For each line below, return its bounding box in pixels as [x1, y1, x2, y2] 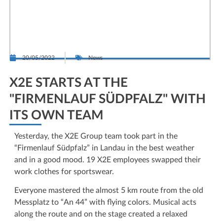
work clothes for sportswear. [14, 168, 114, 176]
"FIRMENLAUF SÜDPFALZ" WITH [9, 93, 206, 106]
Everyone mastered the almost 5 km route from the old [14, 186, 203, 195]
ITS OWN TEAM [9, 109, 104, 122]
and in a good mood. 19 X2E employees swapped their [14, 156, 201, 164]
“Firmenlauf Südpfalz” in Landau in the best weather [14, 144, 194, 152]
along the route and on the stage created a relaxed [14, 210, 187, 219]
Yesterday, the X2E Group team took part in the [14, 132, 178, 140]
